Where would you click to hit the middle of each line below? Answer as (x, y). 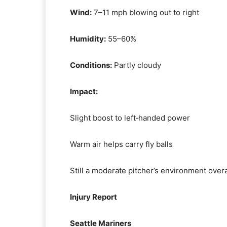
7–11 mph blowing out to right (145, 12)
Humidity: (88, 39)
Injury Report (93, 197)
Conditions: (91, 65)
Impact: (84, 91)
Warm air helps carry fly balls (121, 144)
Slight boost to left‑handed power (130, 118)
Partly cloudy (137, 65)
